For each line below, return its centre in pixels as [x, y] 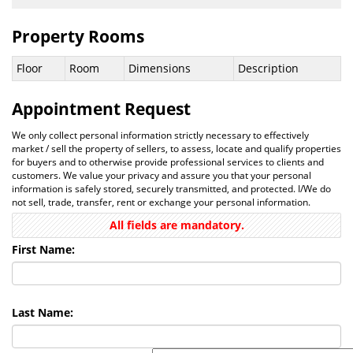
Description [268, 68]
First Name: [43, 249]
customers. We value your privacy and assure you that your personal [162, 175]
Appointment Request [101, 108]
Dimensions [160, 68]
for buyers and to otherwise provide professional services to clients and [168, 161]
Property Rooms [78, 36]
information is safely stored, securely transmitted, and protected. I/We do [171, 188]
